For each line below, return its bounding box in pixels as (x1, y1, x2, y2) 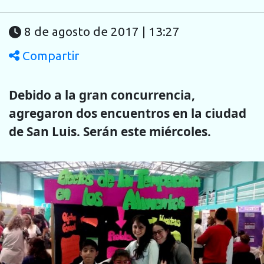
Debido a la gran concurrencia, (9, 86, 195, 103)
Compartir (19, 49, 79, 63)
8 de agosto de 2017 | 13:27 (24, 25, 180, 39)
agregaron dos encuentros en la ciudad (9, 104, 246, 121)
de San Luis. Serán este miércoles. (9, 123, 211, 140)
